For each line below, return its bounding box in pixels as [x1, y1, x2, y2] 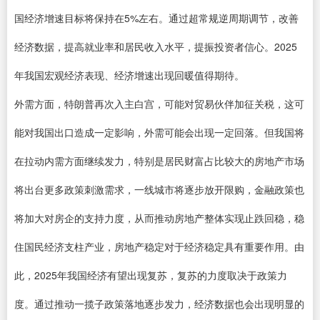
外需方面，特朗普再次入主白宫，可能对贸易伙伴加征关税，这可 [14, 96, 304, 111]
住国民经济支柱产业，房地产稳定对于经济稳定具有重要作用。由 [14, 239, 304, 254]
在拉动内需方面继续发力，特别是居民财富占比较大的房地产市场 [14, 154, 304, 168]
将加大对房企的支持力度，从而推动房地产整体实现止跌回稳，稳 [14, 211, 304, 225]
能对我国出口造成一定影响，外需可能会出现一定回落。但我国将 [14, 125, 304, 139]
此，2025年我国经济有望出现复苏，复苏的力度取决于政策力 [14, 268, 287, 282]
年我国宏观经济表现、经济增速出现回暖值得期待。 [14, 68, 244, 82]
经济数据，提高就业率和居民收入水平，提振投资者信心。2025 [14, 39, 297, 54]
